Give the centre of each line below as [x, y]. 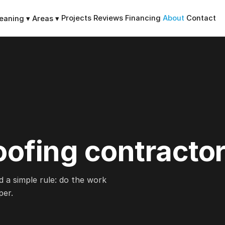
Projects [76, 18]
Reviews [108, 18]
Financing [143, 18]
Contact [201, 18]
